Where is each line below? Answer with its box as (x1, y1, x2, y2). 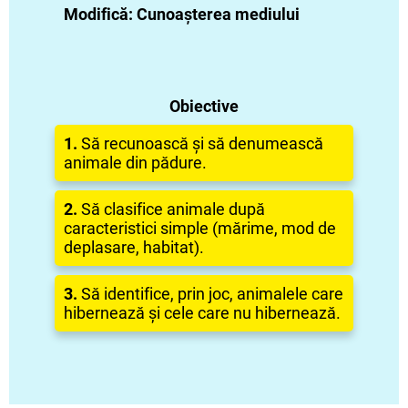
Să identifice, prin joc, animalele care (81, 283, 343, 303)
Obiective (169, 96, 239, 116)
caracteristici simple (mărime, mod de (64, 218, 336, 238)
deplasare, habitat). (64, 237, 204, 257)
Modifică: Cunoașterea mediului (64, 4, 300, 24)
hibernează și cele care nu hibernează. (64, 302, 341, 322)
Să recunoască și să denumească (81, 133, 323, 153)
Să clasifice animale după (81, 199, 265, 219)
